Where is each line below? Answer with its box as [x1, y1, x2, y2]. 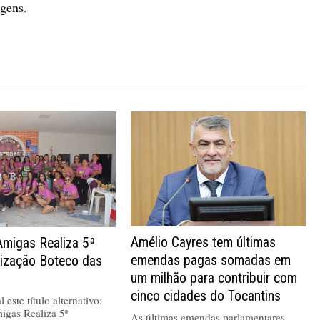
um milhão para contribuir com [131, 269, 298, 286]
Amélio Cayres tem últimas [131, 234, 276, 251]
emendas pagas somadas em [131, 251, 291, 269]
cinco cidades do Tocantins [131, 287, 281, 304]
